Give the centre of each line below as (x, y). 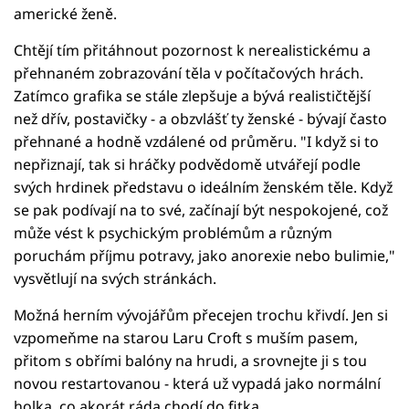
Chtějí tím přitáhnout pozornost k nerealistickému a (192, 50)
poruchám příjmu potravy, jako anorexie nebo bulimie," (204, 255)
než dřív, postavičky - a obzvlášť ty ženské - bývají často (200, 118)
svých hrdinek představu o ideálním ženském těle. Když (203, 187)
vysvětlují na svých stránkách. (115, 278)
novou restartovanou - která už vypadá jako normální (197, 383)
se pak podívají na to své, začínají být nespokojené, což (201, 210)
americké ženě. (65, 13)
